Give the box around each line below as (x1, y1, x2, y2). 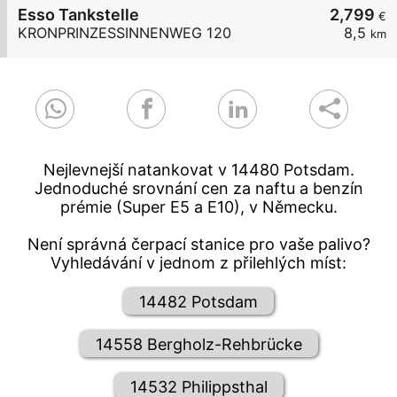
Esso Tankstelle (18, 5, 139, 25)
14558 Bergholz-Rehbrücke (95, 334, 302, 354)
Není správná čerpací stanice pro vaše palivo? (27, 235, 370, 254)
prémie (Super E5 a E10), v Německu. (59, 198, 338, 217)
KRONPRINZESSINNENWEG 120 (18, 24, 231, 43)
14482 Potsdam (139, 292, 258, 311)
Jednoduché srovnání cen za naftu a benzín (34, 179, 363, 198)
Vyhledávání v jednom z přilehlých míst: (51, 253, 346, 273)
